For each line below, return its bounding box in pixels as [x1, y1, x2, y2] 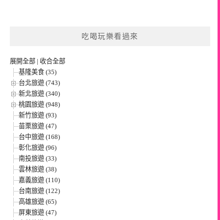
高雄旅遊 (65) [19, 198, 56, 206]
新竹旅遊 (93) [19, 111, 56, 119]
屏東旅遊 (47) [19, 209, 56, 217]
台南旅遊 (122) [19, 187, 60, 195]
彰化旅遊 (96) [19, 144, 56, 152]
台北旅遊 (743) [19, 79, 60, 87]
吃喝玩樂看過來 [82, 32, 138, 41]
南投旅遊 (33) [19, 155, 56, 163]
